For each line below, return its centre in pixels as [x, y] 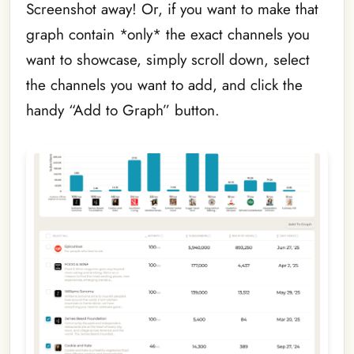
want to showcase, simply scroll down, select [168, 59]
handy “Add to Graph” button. [123, 110]
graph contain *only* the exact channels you [168, 34]
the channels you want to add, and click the [164, 85]
